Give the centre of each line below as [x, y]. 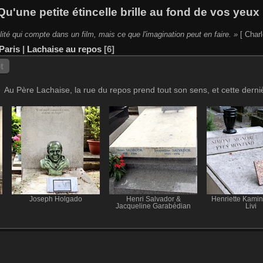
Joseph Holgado [56, 199]
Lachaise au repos [64, 49]
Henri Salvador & [153, 199]
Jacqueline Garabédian [153, 206]
